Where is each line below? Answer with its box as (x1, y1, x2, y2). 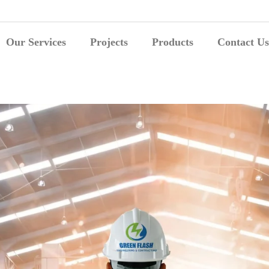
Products (151, 36, 193, 48)
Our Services (5, 36, 66, 48)
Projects (89, 36, 128, 48)
